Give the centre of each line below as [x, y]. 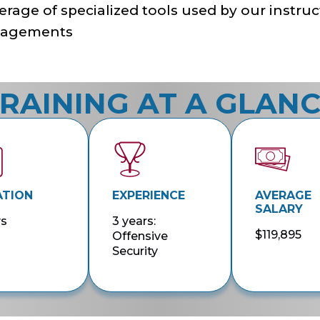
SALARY [279, 209]
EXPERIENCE [148, 195]
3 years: [134, 221]
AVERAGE [284, 195]
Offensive [140, 236]
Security [135, 251]
